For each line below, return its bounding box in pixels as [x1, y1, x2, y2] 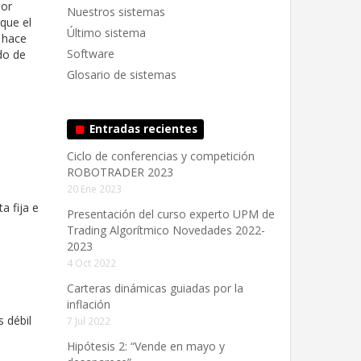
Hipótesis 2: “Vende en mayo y [67, 338, 225, 354]
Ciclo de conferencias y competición [67, 148, 255, 164]
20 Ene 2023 [67, 182, 122, 195]
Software [67, 46, 114, 61]
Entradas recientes [85, 122, 197, 136]
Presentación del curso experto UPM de [67, 206, 275, 222]
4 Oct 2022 [67, 256, 116, 269]
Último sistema [67, 25, 146, 40]
